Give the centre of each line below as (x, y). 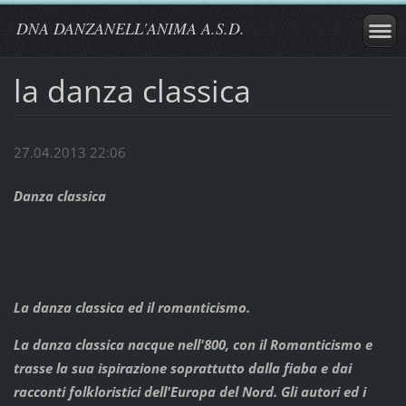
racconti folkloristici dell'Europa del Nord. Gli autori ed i (189, 392)
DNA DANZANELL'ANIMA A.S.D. (130, 28)
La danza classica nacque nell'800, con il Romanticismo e (193, 345)
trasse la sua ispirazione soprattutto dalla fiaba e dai (182, 368)
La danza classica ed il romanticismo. (131, 308)
